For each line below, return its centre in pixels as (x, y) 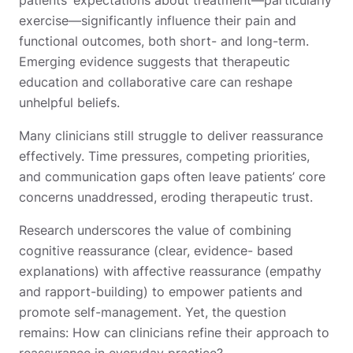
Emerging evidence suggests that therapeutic (154, 61)
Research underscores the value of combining (155, 230)
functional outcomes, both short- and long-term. (164, 41)
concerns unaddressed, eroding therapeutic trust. (166, 197)
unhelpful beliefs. (69, 102)
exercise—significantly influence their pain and (158, 20)
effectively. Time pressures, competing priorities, (164, 156)
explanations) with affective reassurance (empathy (170, 271)
